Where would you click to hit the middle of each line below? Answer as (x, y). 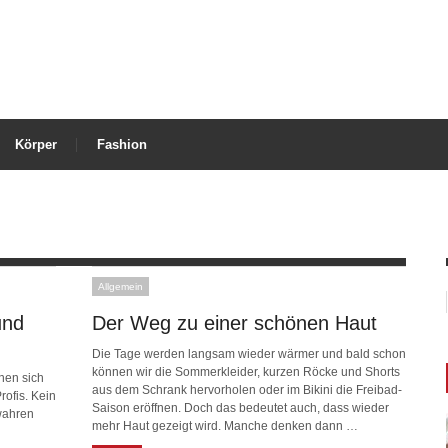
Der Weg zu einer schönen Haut (234, 323)
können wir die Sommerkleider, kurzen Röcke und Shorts (246, 372)
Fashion (122, 144)
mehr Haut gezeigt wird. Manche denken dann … (225, 426)
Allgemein (120, 286)
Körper (36, 144)
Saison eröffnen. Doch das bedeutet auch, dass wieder (240, 408)
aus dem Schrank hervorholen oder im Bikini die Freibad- (247, 390)
